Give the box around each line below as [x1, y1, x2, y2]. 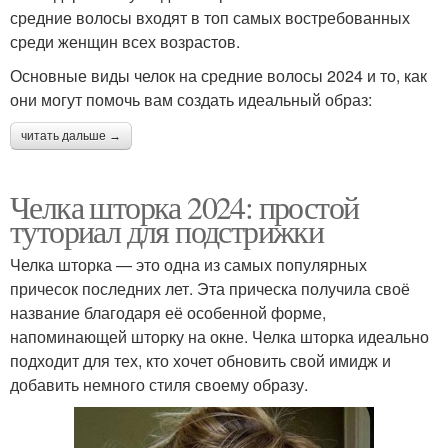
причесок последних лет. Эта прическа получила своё [10, 277, 410, 301]
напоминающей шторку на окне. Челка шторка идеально [10, 325, 429, 349]
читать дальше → [21, 129, 121, 144]
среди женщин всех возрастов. [10, 30, 240, 54]
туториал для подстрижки [10, 209, 324, 253]
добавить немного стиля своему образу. [10, 373, 308, 397]
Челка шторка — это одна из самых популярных [10, 253, 367, 277]
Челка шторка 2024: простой [10, 185, 359, 229]
